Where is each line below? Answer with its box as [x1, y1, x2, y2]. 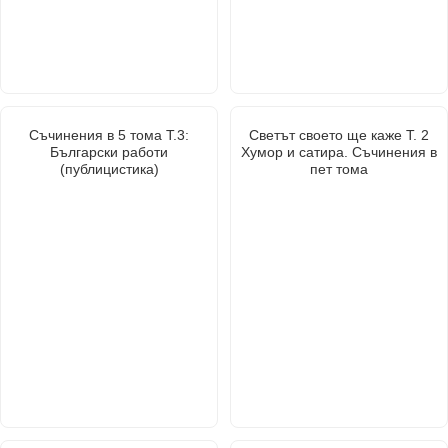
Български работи [50, 143, 168, 160]
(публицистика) [59, 160, 159, 177]
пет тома [310, 160, 368, 177]
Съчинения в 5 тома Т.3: [29, 126, 189, 143]
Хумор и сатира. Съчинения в [241, 143, 437, 160]
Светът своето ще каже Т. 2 [249, 126, 429, 143]
